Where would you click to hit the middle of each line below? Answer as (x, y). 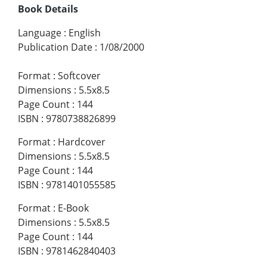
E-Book (73, 208)
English (85, 33)
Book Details (48, 9)
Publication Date (55, 47)
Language (40, 33)
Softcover (79, 76)
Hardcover (82, 142)
